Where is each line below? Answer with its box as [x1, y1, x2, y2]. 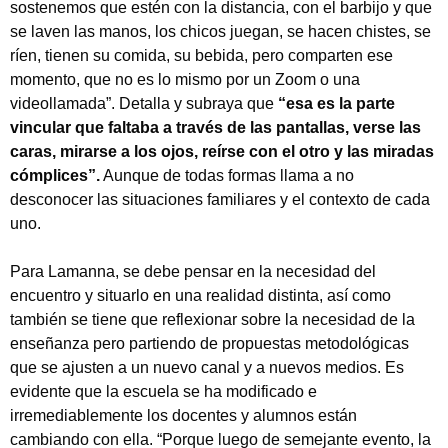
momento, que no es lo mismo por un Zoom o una [10, 71, 360, 89]
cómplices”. [10, 167, 100, 185]
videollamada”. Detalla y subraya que [10, 95, 278, 113]
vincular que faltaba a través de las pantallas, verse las [10, 119, 421, 137]
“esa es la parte [278, 95, 395, 113]
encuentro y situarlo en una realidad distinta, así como [10, 287, 391, 305]
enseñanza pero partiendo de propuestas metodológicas [10, 335, 409, 353]
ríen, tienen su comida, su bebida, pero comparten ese [10, 47, 393, 65]
